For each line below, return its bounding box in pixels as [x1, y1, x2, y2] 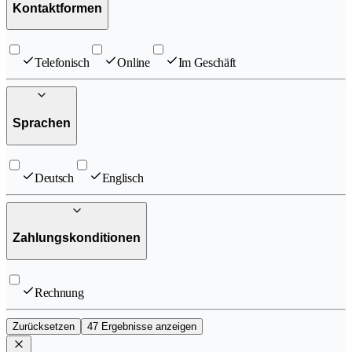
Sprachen [13, 115, 71, 130]
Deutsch [35, 170, 74, 185]
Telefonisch [35, 56, 90, 70]
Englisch [101, 170, 144, 185]
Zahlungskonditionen [13, 231, 141, 245]
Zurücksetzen [13, 320, 75, 332]
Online [117, 56, 150, 70]
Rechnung [35, 285, 84, 299]
